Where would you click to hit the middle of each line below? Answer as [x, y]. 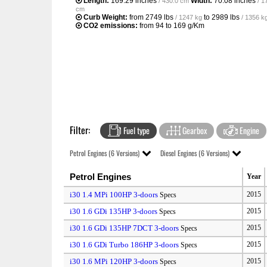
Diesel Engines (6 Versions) [195, 153]
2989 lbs [226, 17]
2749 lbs [159, 17]
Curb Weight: [105, 17]
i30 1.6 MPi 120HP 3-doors [114, 261]
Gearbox [194, 130]
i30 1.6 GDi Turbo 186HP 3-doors [125, 244]
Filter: [80, 130]
